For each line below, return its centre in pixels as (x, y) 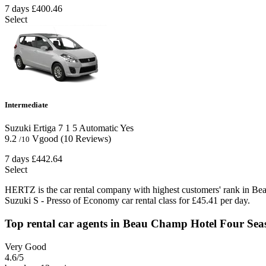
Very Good (26, 246)
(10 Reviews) (86, 139)
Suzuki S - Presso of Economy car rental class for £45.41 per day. (127, 201)
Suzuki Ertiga (30, 128)
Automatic (98, 128)
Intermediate (26, 105)
